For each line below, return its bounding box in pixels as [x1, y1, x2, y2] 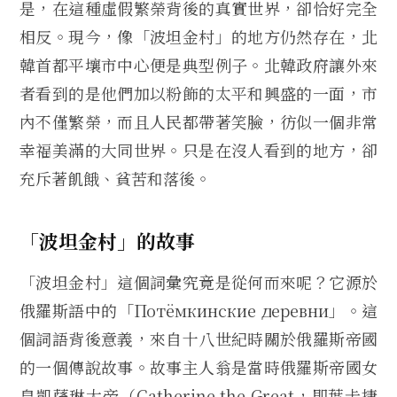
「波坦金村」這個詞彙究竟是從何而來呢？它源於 [19, 270, 378, 294]
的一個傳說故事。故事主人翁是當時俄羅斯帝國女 [19, 355, 378, 379]
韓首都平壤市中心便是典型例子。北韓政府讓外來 [19, 52, 378, 76]
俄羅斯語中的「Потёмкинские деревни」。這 [19, 299, 378, 323]
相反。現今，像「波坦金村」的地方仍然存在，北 [19, 24, 378, 48]
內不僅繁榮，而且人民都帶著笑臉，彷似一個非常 [19, 109, 378, 133]
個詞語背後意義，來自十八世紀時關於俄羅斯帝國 [19, 327, 378, 351]
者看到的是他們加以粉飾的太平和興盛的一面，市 [19, 81, 378, 105]
